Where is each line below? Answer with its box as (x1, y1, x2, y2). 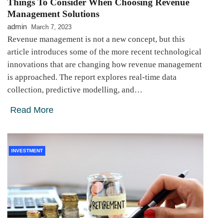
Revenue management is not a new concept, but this (7, 35, 185, 44)
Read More (10, 105, 54, 115)
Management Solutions (7, 9, 99, 19)
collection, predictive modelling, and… (7, 85, 143, 95)
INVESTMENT (11, 148, 43, 154)
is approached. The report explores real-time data (7, 73, 177, 82)
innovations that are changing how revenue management (7, 60, 202, 70)
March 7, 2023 (31, 23, 72, 31)
